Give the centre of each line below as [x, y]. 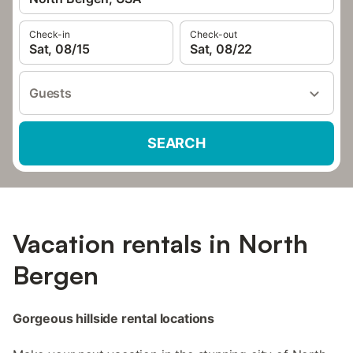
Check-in [50, 34]
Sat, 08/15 [60, 49]
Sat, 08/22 [221, 49]
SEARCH [176, 143]
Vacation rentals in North [160, 243]
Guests [50, 93]
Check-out [214, 34]
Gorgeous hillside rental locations [114, 318]
